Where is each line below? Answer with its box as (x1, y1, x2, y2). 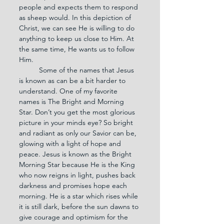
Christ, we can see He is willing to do (19, 23, 136, 32)
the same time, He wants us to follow (19, 44, 136, 53)
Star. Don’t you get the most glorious (19, 107, 137, 116)
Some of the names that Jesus (19, 65, 39, 74)
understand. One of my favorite (19, 86, 119, 95)
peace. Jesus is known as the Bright (19, 149, 133, 158)
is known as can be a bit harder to (19, 75, 127, 85)
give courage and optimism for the (19, 212, 130, 221)
